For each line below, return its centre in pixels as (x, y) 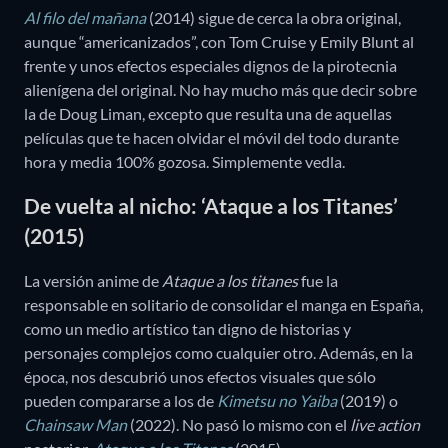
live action (385, 424)
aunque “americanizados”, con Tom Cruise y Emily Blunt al (219, 41)
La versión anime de (93, 280)
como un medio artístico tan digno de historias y (187, 328)
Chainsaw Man (75, 424)
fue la (318, 280)
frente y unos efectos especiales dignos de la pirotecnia (210, 65)
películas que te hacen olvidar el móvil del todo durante (211, 137)
